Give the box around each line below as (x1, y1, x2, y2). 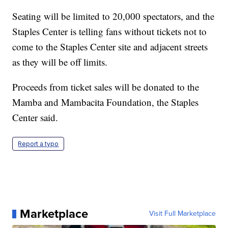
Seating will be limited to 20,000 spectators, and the (12, 10, 215, 23)
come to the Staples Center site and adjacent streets (12, 40, 208, 53)
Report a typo (18, 140, 59, 148)
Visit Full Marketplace (149, 208, 216, 219)
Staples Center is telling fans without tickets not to (12, 25, 207, 38)
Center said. (12, 111, 59, 124)
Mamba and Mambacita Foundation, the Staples (12, 96, 199, 109)
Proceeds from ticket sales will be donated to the (12, 80, 199, 94)
